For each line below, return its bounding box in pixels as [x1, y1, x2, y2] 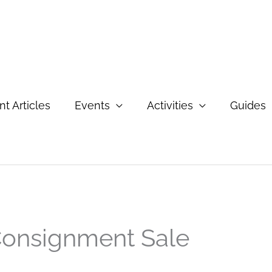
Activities [147, 99, 193, 112]
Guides [230, 99, 266, 112]
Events [75, 99, 110, 112]
